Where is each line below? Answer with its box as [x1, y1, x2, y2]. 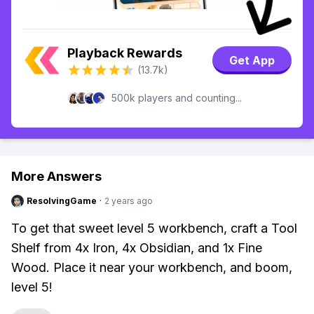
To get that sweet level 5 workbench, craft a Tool [11, 221, 297, 235]
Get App [228, 53, 275, 68]
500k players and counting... [111, 92, 242, 104]
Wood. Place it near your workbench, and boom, [11, 260, 292, 275]
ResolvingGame [27, 196, 97, 206]
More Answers [11, 169, 102, 184]
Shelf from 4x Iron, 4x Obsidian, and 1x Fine [11, 240, 262, 255]
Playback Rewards [67, 46, 182, 60]
